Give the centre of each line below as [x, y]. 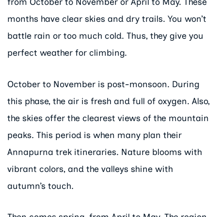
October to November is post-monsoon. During [103, 84]
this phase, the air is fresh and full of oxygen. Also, [108, 101]
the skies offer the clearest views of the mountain [108, 118]
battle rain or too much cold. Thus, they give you [105, 36]
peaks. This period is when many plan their [94, 135]
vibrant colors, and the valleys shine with [90, 169]
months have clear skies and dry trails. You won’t [107, 19]
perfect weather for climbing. [67, 53]
